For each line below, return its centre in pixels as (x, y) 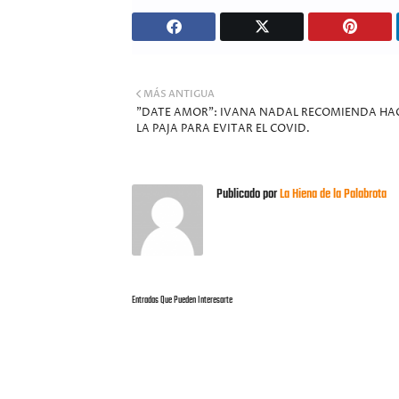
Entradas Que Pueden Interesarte (182, 301)
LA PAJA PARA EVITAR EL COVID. (223, 129)
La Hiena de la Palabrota (332, 195)
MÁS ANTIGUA (179, 94)
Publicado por (247, 195)
